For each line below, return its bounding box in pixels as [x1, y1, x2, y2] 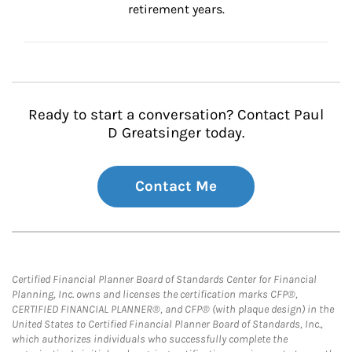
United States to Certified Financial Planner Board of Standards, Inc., [12, 317, 323, 331]
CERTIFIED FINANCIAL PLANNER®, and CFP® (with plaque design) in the [12, 302, 334, 316]
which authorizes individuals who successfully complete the [12, 332, 288, 346]
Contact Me [135, 178, 217, 195]
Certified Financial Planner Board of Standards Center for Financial [12, 273, 317, 286]
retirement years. [127, 2, 225, 16]
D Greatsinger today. [108, 124, 244, 141]
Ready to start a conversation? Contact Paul [28, 106, 324, 123]
